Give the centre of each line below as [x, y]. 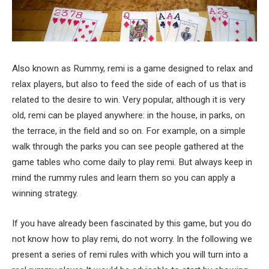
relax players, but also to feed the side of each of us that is [129, 84]
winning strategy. [45, 193]
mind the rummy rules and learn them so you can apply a [124, 178]
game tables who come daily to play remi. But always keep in [132, 162]
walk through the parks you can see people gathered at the [128, 147]
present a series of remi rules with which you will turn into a [130, 254]
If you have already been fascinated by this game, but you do [132, 223]
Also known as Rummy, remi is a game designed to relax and [132, 68]
